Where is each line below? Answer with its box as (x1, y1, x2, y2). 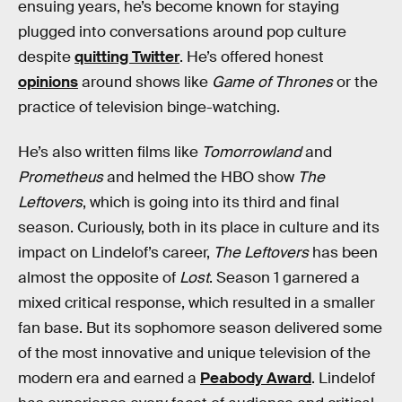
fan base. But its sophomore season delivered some (18, 318, 382, 337)
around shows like (78, 73, 212, 92)
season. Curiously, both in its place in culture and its (18, 217, 380, 237)
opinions (18, 73, 78, 92)
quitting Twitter (74, 48, 179, 66)
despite (18, 48, 74, 66)
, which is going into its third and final (83, 192, 339, 212)
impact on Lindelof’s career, (18, 242, 214, 262)
